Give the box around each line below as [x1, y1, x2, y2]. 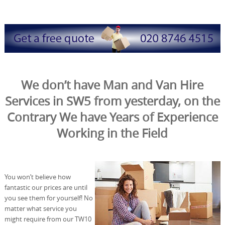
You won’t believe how [4, 172, 71, 182]
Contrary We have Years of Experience [7, 109, 218, 126]
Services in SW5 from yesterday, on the [5, 93, 220, 109]
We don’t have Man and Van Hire [21, 77, 204, 93]
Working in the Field [57, 125, 168, 142]
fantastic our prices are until [4, 183, 87, 192]
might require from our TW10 [4, 214, 91, 224]
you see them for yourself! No [4, 193, 93, 203]
